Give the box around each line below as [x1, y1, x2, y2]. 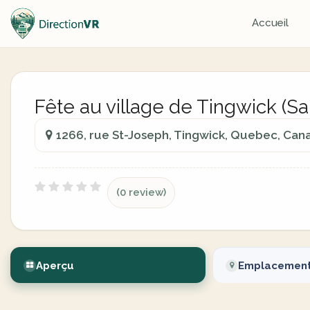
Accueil [251, 17, 289, 29]
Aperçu [36, 259, 74, 272]
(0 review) [116, 186, 166, 199]
